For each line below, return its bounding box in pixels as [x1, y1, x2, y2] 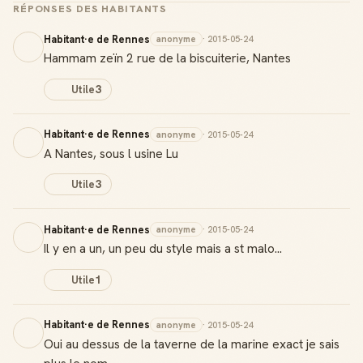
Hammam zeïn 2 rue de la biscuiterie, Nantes [44, 49, 291, 66]
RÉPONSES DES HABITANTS [13, 2, 168, 15]
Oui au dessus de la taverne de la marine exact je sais [44, 335, 340, 352]
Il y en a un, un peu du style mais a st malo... [44, 240, 282, 257]
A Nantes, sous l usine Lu [44, 144, 178, 162]
